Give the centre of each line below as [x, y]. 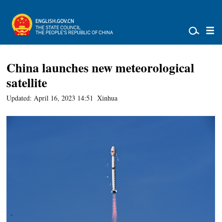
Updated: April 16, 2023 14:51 [50, 98]
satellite [27, 83]
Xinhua [108, 98]
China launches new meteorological [101, 68]
